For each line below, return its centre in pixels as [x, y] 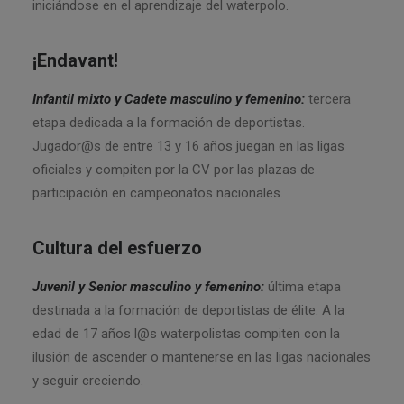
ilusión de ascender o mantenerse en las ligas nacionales [202, 357]
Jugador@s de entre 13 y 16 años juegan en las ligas [188, 146]
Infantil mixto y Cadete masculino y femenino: [169, 99]
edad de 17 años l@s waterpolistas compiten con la [186, 334]
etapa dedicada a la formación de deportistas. [169, 123]
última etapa [303, 287]
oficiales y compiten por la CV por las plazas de [174, 170]
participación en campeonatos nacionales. [158, 193]
